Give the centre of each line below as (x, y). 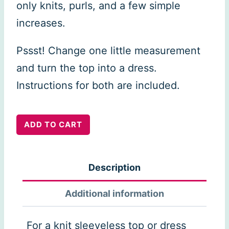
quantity (36, 209)
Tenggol (35, 122)
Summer (36, 140)
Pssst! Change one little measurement (108, 50)
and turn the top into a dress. (87, 68)
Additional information (114, 193)
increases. (41, 23)
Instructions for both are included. (98, 85)
